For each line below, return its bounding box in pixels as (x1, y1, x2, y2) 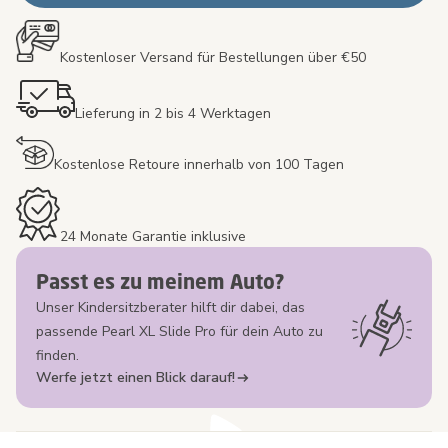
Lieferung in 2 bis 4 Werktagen (75, 104, 271, 124)
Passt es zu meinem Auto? (36, 269, 285, 295)
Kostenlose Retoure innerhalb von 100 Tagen (54, 155, 344, 175)
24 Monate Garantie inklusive (60, 227, 246, 247)
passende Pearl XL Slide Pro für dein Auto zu (36, 322, 323, 342)
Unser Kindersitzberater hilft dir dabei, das (36, 298, 305, 318)
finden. (36, 346, 79, 366)
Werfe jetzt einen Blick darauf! (36, 368, 235, 388)
